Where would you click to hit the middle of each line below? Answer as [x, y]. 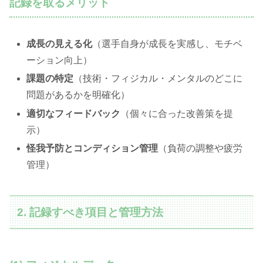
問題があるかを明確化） [78, 95]
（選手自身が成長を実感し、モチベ [168, 44]
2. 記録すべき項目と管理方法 [90, 212]
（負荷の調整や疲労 [200, 148]
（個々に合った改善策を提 [177, 113]
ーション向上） [60, 60]
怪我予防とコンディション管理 [92, 148]
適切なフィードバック [74, 113]
